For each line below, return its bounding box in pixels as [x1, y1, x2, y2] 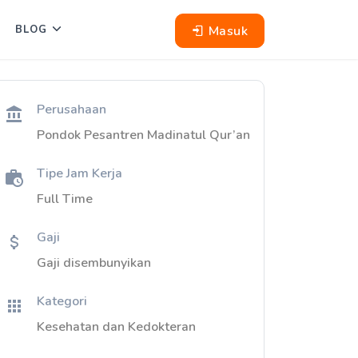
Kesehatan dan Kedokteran [37, 318, 196, 336]
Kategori [37, 292, 87, 310]
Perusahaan [37, 101, 106, 118]
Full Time [37, 190, 93, 208]
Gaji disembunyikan [37, 254, 151, 272]
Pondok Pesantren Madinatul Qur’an [37, 126, 250, 144]
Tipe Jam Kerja [37, 165, 122, 182]
